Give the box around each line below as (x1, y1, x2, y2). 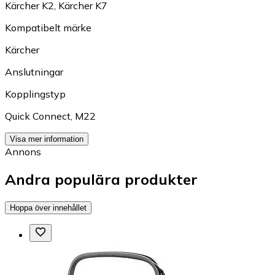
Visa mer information (10, 134, 83, 144)
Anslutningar (5, 66, 63, 79)
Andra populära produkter (5, 170, 198, 189)
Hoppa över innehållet (10, 203, 87, 212)
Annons (5, 145, 41, 158)
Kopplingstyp (5, 88, 66, 101)
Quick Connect (5, 110, 71, 123)
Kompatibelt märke (5, 21, 91, 34)
